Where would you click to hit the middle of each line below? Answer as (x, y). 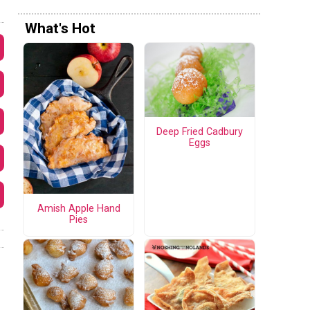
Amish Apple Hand (79, 209)
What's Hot (60, 29)
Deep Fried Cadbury (200, 132)
